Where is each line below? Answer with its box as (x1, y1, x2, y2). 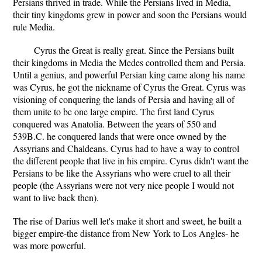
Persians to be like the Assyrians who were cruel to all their (13, 167, 230, 179)
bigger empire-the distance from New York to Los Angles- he (13, 227, 239, 239)
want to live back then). (13, 191, 99, 204)
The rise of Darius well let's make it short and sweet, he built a (13, 215, 242, 227)
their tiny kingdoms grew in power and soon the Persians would (13, 8, 247, 20)
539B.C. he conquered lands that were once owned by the (13, 130, 226, 142)
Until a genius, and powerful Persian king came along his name (13, 68, 245, 81)
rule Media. (13, 20, 55, 33)
